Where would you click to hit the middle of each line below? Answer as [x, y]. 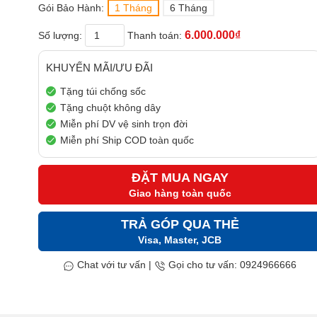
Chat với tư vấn [110, 265]
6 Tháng [189, 8]
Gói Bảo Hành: [71, 8]
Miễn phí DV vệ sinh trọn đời [124, 124]
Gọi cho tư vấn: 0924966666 [231, 265]
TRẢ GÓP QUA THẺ [180, 225]
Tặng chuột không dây [110, 108]
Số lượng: [62, 36]
